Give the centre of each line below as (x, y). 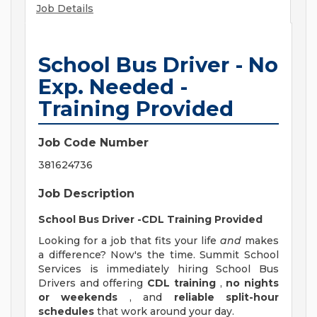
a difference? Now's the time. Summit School (158, 255)
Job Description (86, 194)
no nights (253, 283)
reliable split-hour (226, 298)
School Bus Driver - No (158, 65)
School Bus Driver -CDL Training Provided (150, 220)
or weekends (78, 298)
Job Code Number (93, 143)
